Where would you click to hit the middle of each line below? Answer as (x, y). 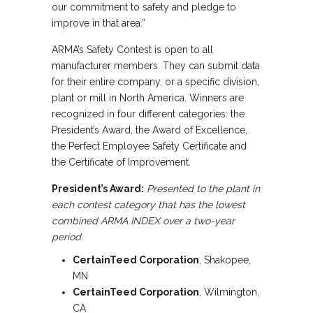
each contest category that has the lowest (148, 205)
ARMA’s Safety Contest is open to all (132, 50)
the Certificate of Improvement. (121, 162)
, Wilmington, (229, 292)
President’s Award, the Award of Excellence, (150, 130)
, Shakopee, (225, 260)
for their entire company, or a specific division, (155, 82)
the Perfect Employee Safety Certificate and (149, 146)
